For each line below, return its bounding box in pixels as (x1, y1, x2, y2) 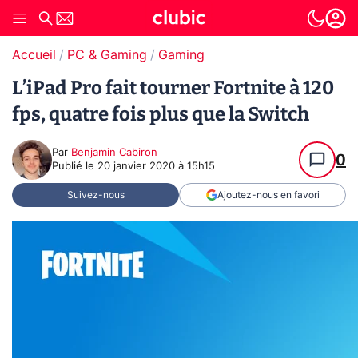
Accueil (12, 49, 56, 62)
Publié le (52, 161, 97, 172)
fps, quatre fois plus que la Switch (12, 103, 309, 125)
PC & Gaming (67, 49, 147, 62)
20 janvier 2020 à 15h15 (97, 161, 215, 172)
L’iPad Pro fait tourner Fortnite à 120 (12, 77, 334, 99)
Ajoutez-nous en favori (217, 190, 320, 200)
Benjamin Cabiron (71, 148, 157, 158)
